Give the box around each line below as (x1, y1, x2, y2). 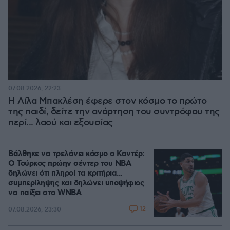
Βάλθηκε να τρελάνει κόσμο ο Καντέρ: (8, 149, 144, 159)
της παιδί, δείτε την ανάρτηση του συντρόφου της (8, 106, 220, 118)
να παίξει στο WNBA (8, 188, 81, 198)
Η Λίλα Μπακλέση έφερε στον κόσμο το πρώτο (8, 95, 207, 107)
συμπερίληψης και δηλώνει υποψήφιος (8, 178, 144, 188)
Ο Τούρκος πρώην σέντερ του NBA (8, 159, 131, 169)
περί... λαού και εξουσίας (8, 117, 114, 128)
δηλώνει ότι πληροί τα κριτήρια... (8, 168, 122, 179)
